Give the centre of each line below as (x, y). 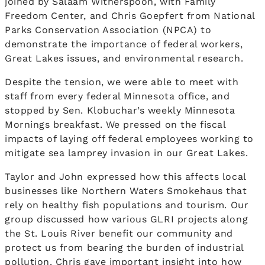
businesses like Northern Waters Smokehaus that (126, 191)
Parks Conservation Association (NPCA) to (108, 30)
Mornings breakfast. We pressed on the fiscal (115, 125)
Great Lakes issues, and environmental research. (126, 59)
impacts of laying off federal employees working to (129, 139)
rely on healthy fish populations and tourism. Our (127, 205)
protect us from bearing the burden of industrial (124, 248)
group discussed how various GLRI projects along (127, 219)
